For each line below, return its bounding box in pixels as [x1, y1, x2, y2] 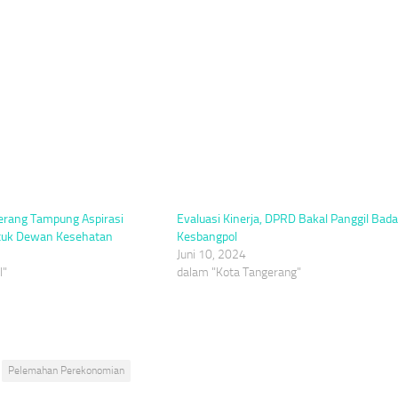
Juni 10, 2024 [176, 246, 246, 262]
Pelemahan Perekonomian [8, 363, 124, 377]
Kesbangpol [176, 228, 237, 244]
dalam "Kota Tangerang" [176, 264, 301, 280]
